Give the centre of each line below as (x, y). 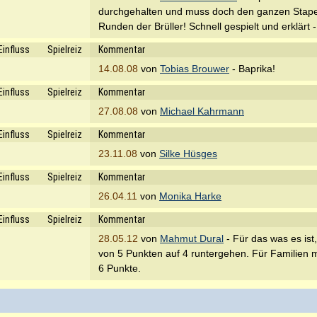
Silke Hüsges (188, 154)
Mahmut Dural (192, 238)
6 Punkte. (120, 268)
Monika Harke (190, 196)
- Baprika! (252, 69)
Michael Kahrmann (202, 111)
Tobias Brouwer (195, 69)
